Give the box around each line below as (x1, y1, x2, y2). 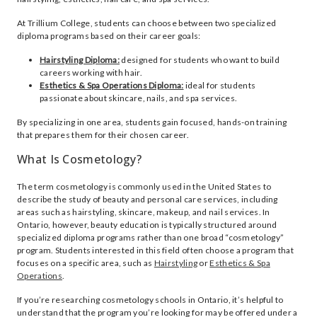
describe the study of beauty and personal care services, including (17, 194, 278, 204)
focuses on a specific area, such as (17, 258, 154, 268)
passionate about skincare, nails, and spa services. (40, 93, 238, 103)
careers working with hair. (40, 67, 142, 78)
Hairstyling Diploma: (40, 54, 120, 65)
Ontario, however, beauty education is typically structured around (17, 219, 277, 230)
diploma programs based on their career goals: (17, 30, 201, 41)
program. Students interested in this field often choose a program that (17, 245, 294, 255)
